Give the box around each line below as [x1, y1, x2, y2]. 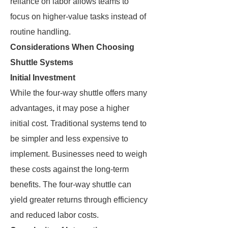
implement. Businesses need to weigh [10, 150, 147, 158]
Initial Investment [10, 73, 75, 82]
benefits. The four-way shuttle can [10, 180, 131, 189]
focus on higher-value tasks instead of [10, 12, 146, 21]
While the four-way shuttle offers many [10, 89, 147, 97]
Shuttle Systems [10, 58, 73, 67]
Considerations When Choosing [10, 43, 134, 51]
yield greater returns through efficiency [10, 195, 148, 204]
